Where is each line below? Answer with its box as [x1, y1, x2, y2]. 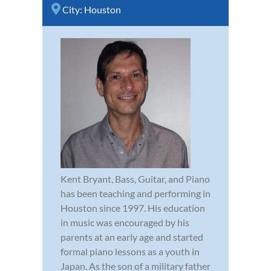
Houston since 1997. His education [60, 201, 205, 214]
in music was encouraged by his [60, 216, 189, 228]
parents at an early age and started [60, 230, 203, 243]
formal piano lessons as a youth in [60, 245, 200, 257]
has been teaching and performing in [60, 187, 211, 199]
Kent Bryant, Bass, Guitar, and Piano [60, 172, 210, 184]
